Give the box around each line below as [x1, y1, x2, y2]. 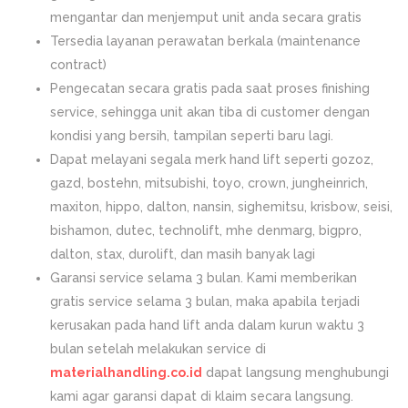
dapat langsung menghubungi [202, 365, 389, 380]
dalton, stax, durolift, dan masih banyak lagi [50, 247, 315, 261]
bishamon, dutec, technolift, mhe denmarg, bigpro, [50, 223, 362, 238]
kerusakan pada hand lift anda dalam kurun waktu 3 [50, 318, 364, 332]
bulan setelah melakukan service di [50, 342, 266, 356]
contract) [50, 57, 107, 72]
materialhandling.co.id [50, 365, 202, 380]
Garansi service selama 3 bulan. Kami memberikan [50, 270, 357, 285]
